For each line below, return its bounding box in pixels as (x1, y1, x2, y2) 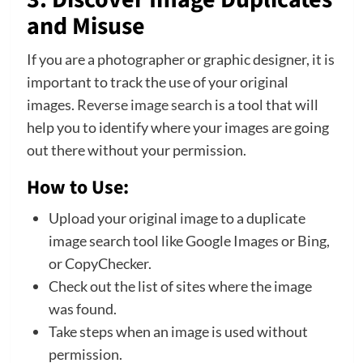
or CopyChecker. (48, 254, 152, 273)
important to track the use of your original (26, 73, 288, 92)
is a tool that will (211, 96, 318, 114)
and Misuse (26, 9, 145, 45)
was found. (48, 300, 117, 318)
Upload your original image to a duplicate (48, 209, 305, 228)
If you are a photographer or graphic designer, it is (26, 50, 335, 69)
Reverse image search (76, 96, 212, 114)
